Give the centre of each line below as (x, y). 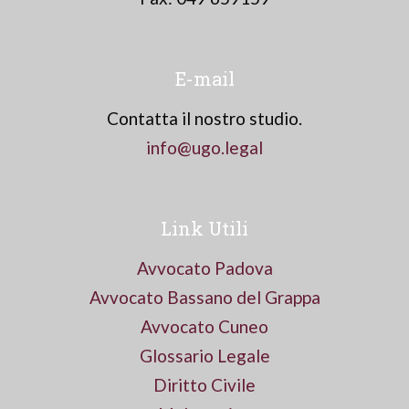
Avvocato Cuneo (204, 326)
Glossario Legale (204, 356)
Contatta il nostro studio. (204, 118)
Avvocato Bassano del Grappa (204, 297)
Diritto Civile (204, 385)
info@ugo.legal (204, 147)
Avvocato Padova (204, 268)
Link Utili (204, 228)
